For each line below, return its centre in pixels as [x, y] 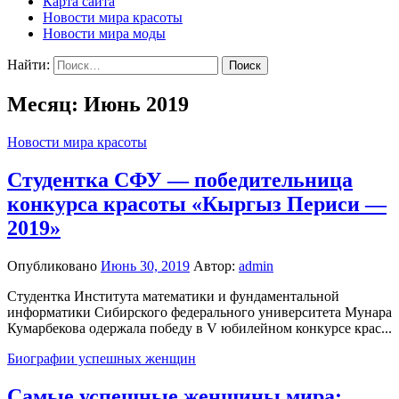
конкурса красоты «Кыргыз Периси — [197, 204]
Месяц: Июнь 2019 [98, 104]
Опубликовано [54, 265]
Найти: [28, 65]
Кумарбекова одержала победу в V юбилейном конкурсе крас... [199, 328]
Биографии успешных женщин [102, 358]
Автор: [216, 265]
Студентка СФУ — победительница [180, 179]
